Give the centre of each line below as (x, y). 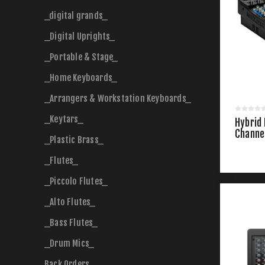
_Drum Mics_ (70, 243)
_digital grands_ (76, 16)
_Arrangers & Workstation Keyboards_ (118, 98)
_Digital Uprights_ (80, 36)
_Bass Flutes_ (71, 223)
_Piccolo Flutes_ (76, 181)
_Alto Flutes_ (70, 202)
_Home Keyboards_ (81, 78)
